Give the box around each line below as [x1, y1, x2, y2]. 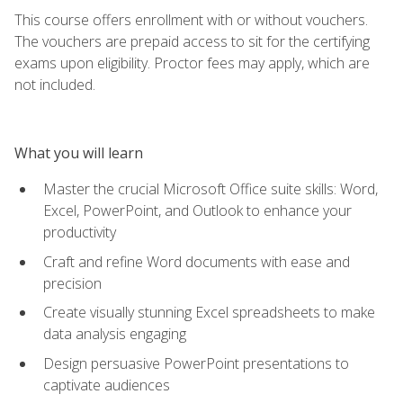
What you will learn [14, 142, 143, 163]
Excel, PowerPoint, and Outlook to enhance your [43, 200, 352, 220]
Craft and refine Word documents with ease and [43, 251, 350, 272]
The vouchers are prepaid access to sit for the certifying [14, 31, 370, 51]
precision [43, 273, 102, 293]
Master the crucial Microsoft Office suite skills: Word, [43, 178, 378, 199]
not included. [14, 74, 95, 94]
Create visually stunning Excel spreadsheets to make [43, 302, 375, 323]
